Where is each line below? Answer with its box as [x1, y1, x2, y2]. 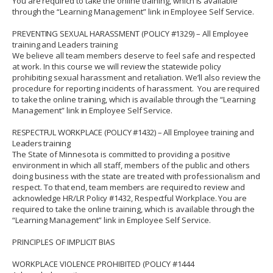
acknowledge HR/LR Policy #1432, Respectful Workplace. [12, 193, 217, 204]
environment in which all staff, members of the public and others [12, 160, 250, 171]
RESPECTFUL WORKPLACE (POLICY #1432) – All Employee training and [12, 127, 254, 138]
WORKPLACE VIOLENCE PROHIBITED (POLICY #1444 [12, 258, 194, 269]
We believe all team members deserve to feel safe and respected [12, 50, 255, 61]
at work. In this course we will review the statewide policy [12, 61, 221, 72]
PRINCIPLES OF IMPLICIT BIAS [12, 236, 115, 247]
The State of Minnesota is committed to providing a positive [12, 149, 230, 160]
